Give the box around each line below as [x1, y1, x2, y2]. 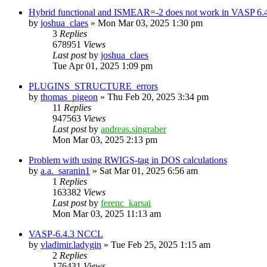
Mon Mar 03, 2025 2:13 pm [52, 134, 157, 145]
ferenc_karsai [101, 197, 151, 208]
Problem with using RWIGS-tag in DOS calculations [29, 154, 227, 165]
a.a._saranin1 [41, 165, 90, 176]
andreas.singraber [101, 123, 166, 134]
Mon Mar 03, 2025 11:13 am [52, 208, 161, 219]
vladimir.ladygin [41, 239, 101, 250]
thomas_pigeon [41, 91, 98, 102]
